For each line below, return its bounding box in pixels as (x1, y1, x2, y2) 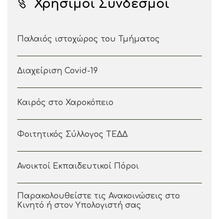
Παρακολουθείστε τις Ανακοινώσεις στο (17, 191, 180, 200)
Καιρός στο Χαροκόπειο (17, 98, 113, 107)
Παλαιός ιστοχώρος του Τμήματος (17, 34, 160, 44)
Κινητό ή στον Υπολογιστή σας (17, 200, 141, 210)
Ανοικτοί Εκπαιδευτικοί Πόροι (17, 161, 139, 171)
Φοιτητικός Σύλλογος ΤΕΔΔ (17, 130, 128, 139)
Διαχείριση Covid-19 (17, 66, 98, 75)
